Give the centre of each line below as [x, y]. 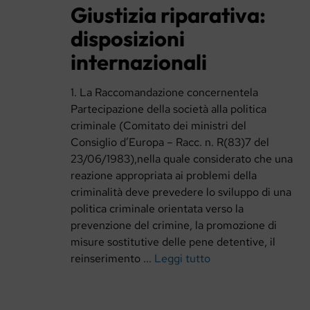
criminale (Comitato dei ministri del [158, 126]
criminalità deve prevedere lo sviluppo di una [181, 192]
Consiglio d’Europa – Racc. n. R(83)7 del [170, 143]
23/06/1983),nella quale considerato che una [182, 159]
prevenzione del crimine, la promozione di [174, 226]
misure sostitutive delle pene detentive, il [173, 242]
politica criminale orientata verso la [157, 209]
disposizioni [128, 38]
